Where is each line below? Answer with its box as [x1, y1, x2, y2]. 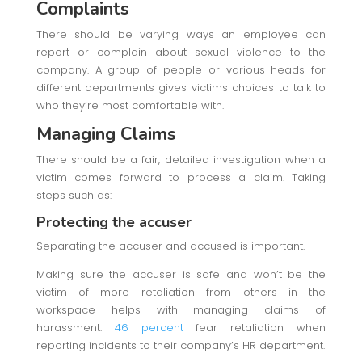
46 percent [114, 319, 183, 335]
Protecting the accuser [36, 212, 192, 232]
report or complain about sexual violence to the [36, 44, 326, 60]
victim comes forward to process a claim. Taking [36, 169, 326, 185]
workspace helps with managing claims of [36, 301, 326, 318]
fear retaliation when [183, 319, 326, 335]
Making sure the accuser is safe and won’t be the [36, 266, 326, 282]
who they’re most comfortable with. [36, 97, 224, 113]
